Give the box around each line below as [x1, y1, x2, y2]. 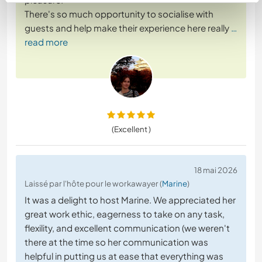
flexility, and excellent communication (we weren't [25, 222, 230, 234]
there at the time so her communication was [25, 236, 208, 248]
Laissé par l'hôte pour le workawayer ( [25, 178, 162, 189]
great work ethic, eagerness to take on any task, [25, 208, 225, 220]
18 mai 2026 [194, 165, 237, 175]
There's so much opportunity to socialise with [25, 8, 213, 20]
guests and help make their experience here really [25, 22, 229, 34]
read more [25, 36, 68, 48]
